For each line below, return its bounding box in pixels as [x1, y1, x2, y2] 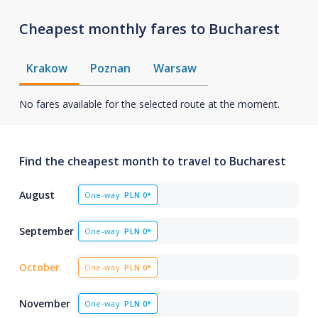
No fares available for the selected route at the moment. [18, 97, 280, 111]
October [18, 261, 60, 274]
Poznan [89, 60, 131, 76]
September [18, 224, 74, 238]
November [18, 297, 70, 310]
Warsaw [153, 60, 197, 76]
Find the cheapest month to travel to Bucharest [18, 153, 286, 169]
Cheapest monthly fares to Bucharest [18, 19, 280, 38]
